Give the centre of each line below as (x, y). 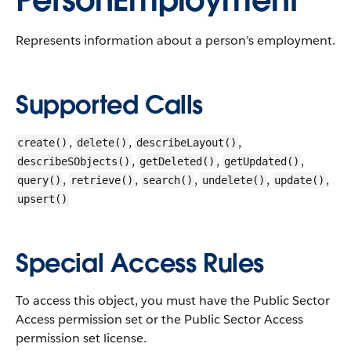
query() (39, 180)
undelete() (233, 180)
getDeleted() (177, 161)
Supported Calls (109, 105)
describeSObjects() (74, 161)
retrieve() (102, 180)
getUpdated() (262, 161)
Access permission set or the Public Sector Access (159, 319)
